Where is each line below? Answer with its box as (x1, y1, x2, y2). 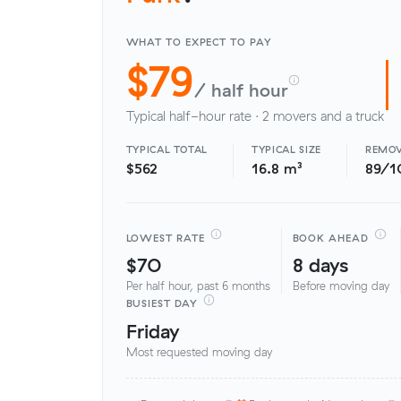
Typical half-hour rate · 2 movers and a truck (125, 107, 384, 124)
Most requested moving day (125, 345, 272, 360)
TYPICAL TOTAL (125, 142, 209, 156)
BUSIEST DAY (125, 297, 198, 311)
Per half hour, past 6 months (125, 278, 270, 294)
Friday (125, 318, 179, 343)
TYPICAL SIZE (252, 142, 321, 156)
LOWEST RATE (125, 231, 205, 244)
